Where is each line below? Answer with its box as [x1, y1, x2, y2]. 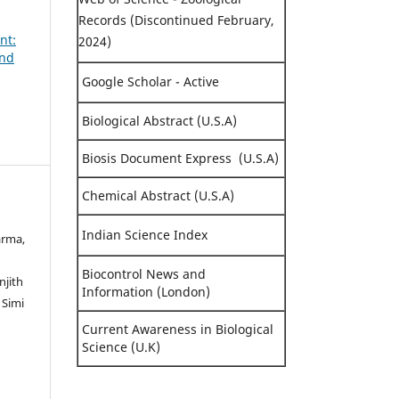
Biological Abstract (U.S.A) [78, 111, 237, 129]
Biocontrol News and [78, 265, 209, 282]
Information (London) [78, 282, 210, 300]
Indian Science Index [78, 225, 211, 243]
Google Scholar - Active [78, 72, 219, 90]
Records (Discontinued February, [78, 11, 274, 28]
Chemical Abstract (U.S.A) [78, 186, 234, 204]
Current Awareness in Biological [78, 320, 277, 338]
